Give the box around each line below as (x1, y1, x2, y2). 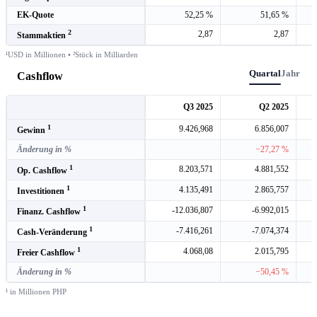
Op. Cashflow (17, 165, 69, 175)
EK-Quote (17, 9, 54, 20)
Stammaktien (17, 30, 68, 40)
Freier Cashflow (17, 247, 77, 258)
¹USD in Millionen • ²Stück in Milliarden (6, 50, 138, 59)
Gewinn (17, 125, 47, 135)
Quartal (249, 68, 281, 79)
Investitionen (17, 185, 67, 196)
